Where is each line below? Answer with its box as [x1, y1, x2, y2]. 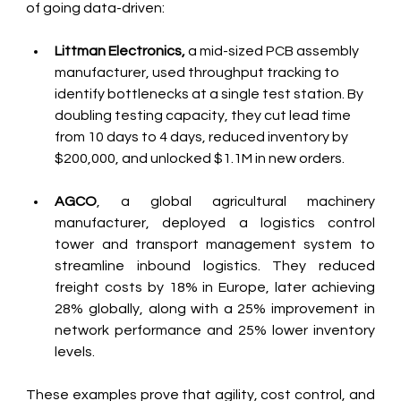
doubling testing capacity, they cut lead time [55, 107, 354, 123]
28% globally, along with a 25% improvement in [55, 301, 375, 316]
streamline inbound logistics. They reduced [55, 258, 375, 273]
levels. [55, 344, 96, 359]
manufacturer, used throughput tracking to [55, 64, 343, 80]
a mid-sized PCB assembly [185, 43, 363, 58]
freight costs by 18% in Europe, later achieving [55, 279, 375, 294]
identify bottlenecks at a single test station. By [55, 86, 367, 101]
